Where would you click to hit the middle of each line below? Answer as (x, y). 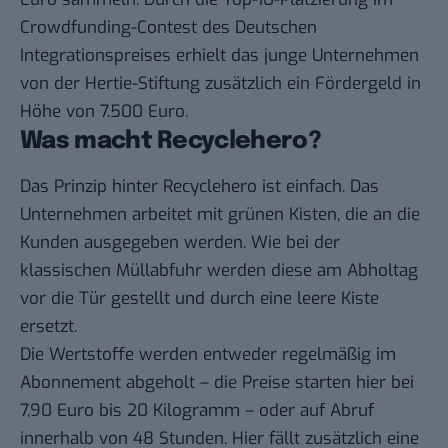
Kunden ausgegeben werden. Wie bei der (180, 243)
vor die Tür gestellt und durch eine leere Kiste (199, 299)
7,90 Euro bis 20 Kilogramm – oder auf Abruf (197, 411)
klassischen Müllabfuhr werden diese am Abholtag (219, 271)
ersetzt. (48, 327)
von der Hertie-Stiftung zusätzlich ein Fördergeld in (220, 83)
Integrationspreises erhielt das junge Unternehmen (219, 55)
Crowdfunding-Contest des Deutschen (168, 27)
